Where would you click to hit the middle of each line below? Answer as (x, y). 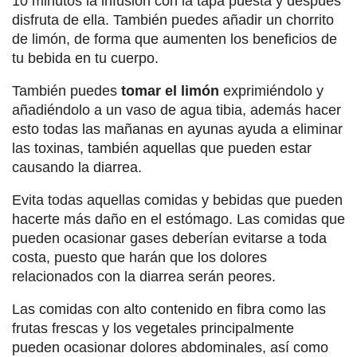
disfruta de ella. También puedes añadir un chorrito (173, 20)
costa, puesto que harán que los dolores (139, 258)
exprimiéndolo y (271, 91)
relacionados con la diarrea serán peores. (144, 277)
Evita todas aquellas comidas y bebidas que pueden (177, 200)
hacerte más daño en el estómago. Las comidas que (178, 220)
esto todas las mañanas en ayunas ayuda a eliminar (177, 129)
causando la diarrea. (77, 168)
